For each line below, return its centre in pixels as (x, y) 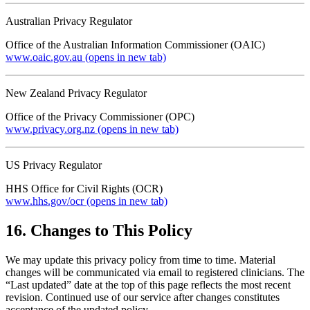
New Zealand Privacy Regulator (76, 93)
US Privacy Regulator (54, 165)
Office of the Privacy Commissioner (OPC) (100, 117)
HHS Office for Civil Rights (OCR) (84, 189)
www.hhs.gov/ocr (45, 201)
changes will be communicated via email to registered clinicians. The (155, 272)
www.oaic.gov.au (44, 57)
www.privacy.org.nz (50, 129)
